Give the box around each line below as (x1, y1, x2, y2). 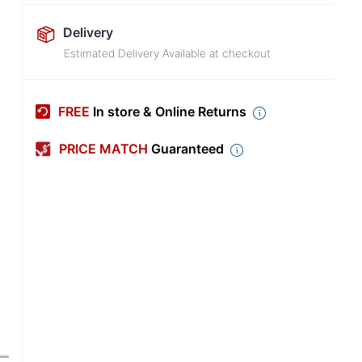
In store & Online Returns (93, 103, 246, 120)
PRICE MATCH (59, 141, 151, 158)
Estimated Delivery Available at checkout (64, 47, 271, 60)
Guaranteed (151, 141, 224, 158)
